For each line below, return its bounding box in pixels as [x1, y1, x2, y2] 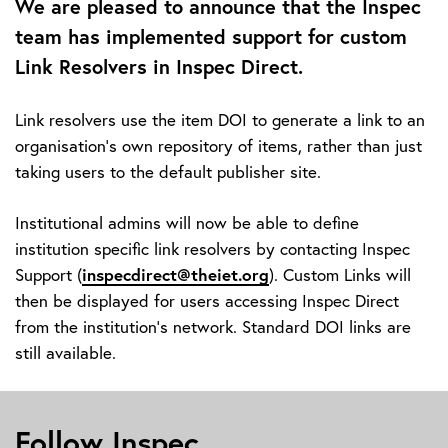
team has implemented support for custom [15, 23, 407, 50]
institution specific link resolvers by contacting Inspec [15, 237, 410, 260]
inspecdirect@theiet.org [82, 263, 269, 286]
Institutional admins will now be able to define [15, 211, 359, 234]
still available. [15, 341, 126, 364]
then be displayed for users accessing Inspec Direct [15, 289, 399, 312]
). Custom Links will [269, 263, 411, 286]
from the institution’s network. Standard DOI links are [15, 315, 411, 338]
